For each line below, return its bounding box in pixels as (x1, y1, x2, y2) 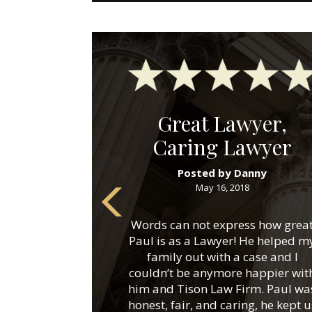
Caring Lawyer (153, 133, 292, 162)
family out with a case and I (146, 249, 298, 265)
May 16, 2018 (195, 181, 249, 194)
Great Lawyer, (157, 109, 287, 138)
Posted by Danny (178, 166, 267, 180)
